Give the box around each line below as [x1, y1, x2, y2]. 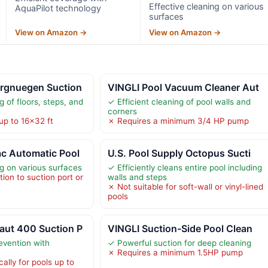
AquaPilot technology [14, 2, 101, 13]
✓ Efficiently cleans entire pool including [107, 162, 262, 172]
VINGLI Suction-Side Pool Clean [107, 222, 252, 234]
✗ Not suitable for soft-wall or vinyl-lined [107, 181, 263, 191]
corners [107, 106, 137, 116]
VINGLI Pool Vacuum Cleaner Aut [107, 81, 259, 93]
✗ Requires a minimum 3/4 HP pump [107, 115, 249, 126]
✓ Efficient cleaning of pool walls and [107, 96, 251, 106]
